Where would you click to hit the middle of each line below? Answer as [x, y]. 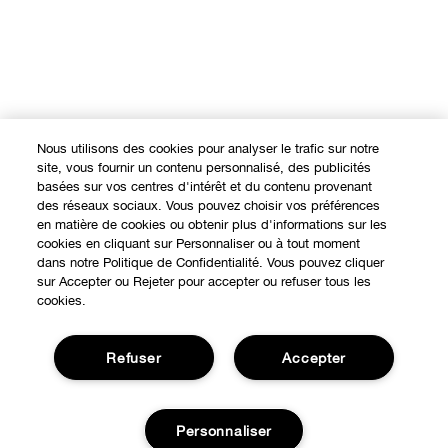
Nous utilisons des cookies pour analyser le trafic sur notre [208, 148]
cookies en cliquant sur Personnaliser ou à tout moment [199, 243]
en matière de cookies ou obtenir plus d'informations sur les [212, 224]
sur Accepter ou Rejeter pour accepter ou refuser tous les [204, 281]
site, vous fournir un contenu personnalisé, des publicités [204, 167]
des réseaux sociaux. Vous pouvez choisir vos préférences [209, 205]
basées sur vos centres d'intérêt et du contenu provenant [205, 186]
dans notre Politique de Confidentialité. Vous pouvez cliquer [211, 262]
